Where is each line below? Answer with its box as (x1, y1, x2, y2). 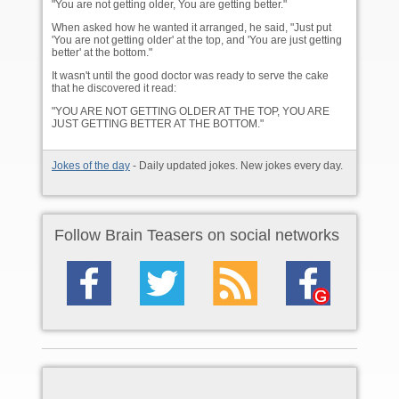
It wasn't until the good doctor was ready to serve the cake (52, 69, 329, 83)
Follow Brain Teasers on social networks (54, 226, 339, 245)
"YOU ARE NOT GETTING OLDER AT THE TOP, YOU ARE (52, 105, 330, 118)
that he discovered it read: (52, 82, 176, 95)
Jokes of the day (52, 159, 130, 173)
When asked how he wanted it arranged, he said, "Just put (52, 21, 331, 35)
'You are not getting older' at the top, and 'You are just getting (52, 34, 342, 47)
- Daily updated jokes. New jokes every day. (130, 159, 343, 173)
